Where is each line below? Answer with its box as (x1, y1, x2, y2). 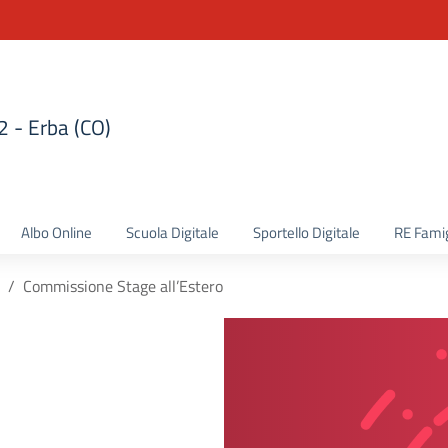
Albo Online (21, 221, 92, 244)
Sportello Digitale (253, 221, 360, 244)
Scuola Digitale (126, 221, 219, 244)
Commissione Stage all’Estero (23, 274, 223, 298)
